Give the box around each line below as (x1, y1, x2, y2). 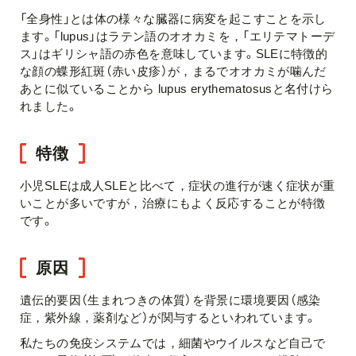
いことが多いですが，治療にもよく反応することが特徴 (20, 196, 326, 210)
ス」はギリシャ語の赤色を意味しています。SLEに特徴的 (20, 47, 328, 60)
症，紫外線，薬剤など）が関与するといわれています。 (20, 311, 317, 324)
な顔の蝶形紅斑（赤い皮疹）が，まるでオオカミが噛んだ (20, 64, 327, 78)
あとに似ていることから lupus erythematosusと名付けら (20, 82, 334, 95)
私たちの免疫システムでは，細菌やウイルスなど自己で (20, 336, 326, 350)
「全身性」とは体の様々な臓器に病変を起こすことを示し (20, 12, 327, 25)
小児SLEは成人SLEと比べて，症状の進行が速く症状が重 (20, 179, 335, 192)
